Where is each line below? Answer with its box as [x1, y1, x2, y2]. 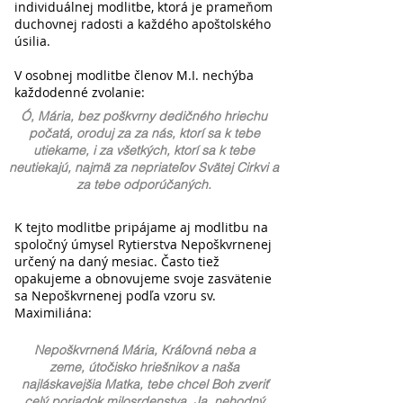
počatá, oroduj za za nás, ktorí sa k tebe [28, 125, 260, 141]
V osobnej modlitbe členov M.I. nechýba [14, 67, 254, 84]
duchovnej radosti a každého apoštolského [14, 15, 271, 32]
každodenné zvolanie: [14, 84, 145, 101]
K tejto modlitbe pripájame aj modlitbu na [14, 219, 268, 236]
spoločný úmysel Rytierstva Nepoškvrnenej [14, 236, 272, 253]
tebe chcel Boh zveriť [146, 376, 268, 392]
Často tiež [161, 253, 219, 270]
